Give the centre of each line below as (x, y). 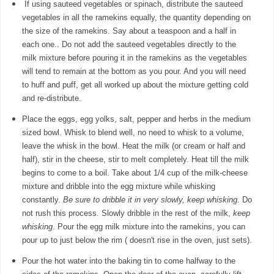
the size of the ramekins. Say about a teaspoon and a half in (129, 31)
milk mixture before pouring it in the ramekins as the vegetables (134, 58)
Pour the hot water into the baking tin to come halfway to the (128, 261)
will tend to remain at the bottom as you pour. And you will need (134, 72)
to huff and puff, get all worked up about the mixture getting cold (135, 85)
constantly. (42, 199)
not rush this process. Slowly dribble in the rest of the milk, (127, 213)
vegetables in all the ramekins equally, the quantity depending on (136, 18)
